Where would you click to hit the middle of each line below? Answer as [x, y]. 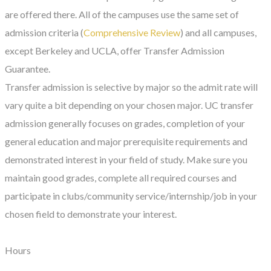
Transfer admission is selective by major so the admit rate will [131, 87]
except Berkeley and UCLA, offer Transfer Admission [115, 50]
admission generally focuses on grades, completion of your [125, 123]
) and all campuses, [218, 32]
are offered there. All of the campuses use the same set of [122, 14]
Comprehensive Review [132, 32]
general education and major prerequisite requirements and [126, 141]
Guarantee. [28, 68]
